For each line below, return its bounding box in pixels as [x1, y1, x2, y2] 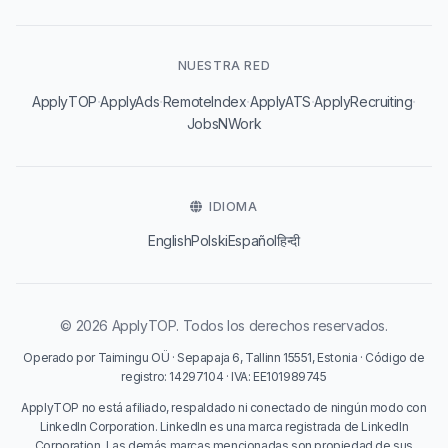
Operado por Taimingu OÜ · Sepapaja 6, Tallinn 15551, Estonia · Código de [23, 350, 425, 365]
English [148, 232, 192, 249]
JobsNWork [186, 115, 262, 132]
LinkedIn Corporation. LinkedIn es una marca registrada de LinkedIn [39, 419, 409, 434]
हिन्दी [277, 232, 300, 249]
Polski [191, 232, 228, 249]
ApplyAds [100, 93, 160, 110]
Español [227, 232, 278, 249]
